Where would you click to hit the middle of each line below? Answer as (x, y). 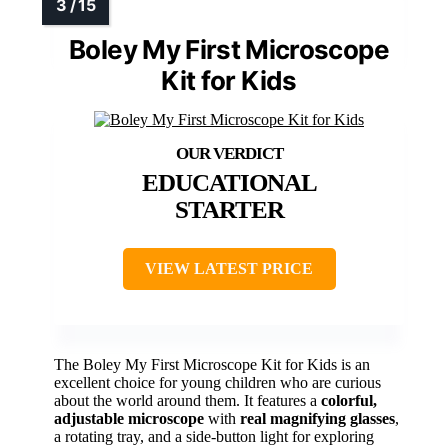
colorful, (349, 401)
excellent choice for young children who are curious (217, 383)
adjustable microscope (129, 419)
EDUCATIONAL (229, 183)
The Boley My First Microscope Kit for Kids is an (212, 365)
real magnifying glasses (317, 419)
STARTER (229, 210)
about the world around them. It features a (187, 401)
